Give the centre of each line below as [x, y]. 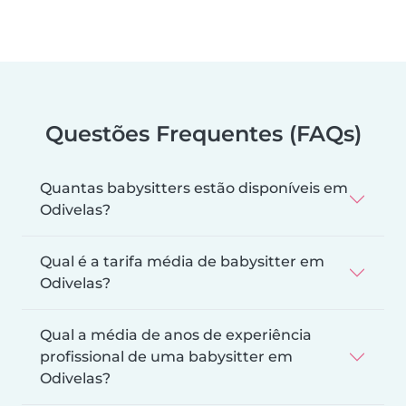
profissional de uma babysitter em [166, 356]
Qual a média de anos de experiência [176, 334]
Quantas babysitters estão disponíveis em [194, 188]
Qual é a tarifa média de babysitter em [182, 261]
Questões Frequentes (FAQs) [203, 133]
